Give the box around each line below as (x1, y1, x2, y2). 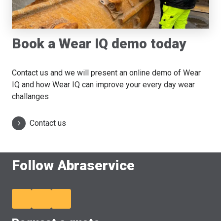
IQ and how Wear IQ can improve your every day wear (12, 80, 195, 90)
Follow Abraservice (12, 157, 135, 174)
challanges (12, 92, 49, 102)
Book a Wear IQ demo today (12, 36, 186, 52)
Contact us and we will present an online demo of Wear (12, 68, 201, 78)
